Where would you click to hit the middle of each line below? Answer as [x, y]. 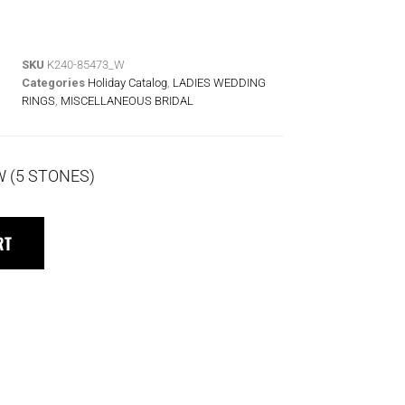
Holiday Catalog [127, 82]
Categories [53, 82]
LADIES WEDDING [219, 82]
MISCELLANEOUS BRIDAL [127, 100]
